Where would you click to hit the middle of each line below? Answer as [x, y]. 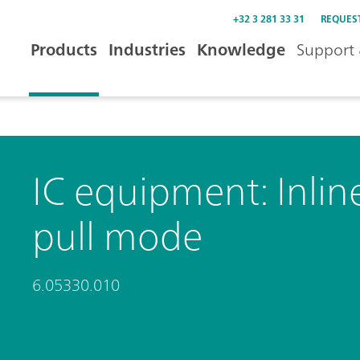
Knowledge [241, 49]
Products [64, 49]
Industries [147, 49]
